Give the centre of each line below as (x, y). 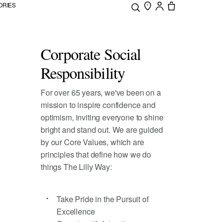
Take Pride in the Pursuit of (103, 199)
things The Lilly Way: (76, 167)
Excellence (76, 211)
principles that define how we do (96, 154)
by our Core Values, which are (92, 142)
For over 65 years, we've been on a (101, 92)
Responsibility (83, 73)
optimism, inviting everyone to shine (102, 117)
